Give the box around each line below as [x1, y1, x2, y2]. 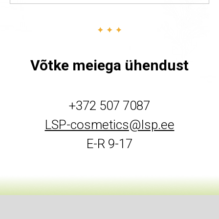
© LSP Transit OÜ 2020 [46, 206, 133, 217]
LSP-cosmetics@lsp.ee [44, 117, 175, 132]
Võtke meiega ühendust [30, 57, 189, 74]
